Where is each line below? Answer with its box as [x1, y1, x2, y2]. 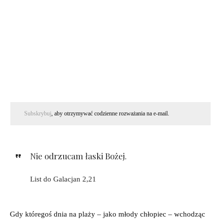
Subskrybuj [24, 110, 51, 117]
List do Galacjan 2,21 [30, 175, 96, 183]
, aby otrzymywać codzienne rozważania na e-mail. [51, 110, 169, 117]
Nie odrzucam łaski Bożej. [30, 150, 127, 161]
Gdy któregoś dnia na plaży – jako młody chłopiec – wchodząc [10, 210, 205, 218]
